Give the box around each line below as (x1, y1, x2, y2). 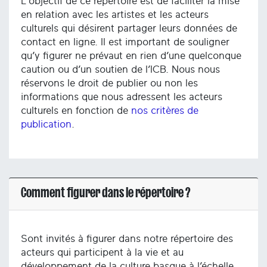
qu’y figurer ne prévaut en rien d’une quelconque (21, 51, 241, 61)
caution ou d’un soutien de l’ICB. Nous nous (21, 64, 220, 75)
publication (21, 119, 72, 130)
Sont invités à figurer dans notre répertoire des (21, 233, 233, 244)
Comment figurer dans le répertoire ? (21, 185, 190, 200)
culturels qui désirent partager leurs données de (21, 23, 237, 34)
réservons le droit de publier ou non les (21, 78, 198, 89)
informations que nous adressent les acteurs (21, 92, 222, 103)
